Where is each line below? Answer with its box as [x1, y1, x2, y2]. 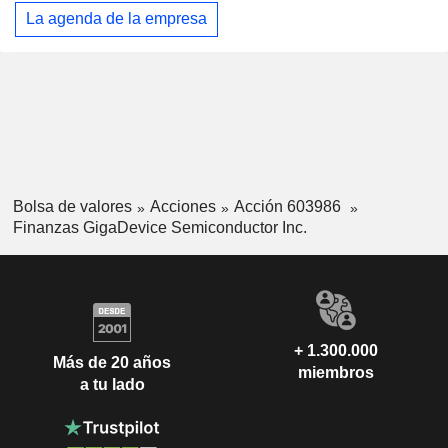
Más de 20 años [53, 354, 171, 372]
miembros [298, 363, 374, 381]
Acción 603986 [233, 197, 345, 215]
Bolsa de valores [12, 197, 132, 215]
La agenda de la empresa [26, 10, 207, 28]
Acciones [149, 197, 216, 215]
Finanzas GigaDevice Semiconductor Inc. [12, 218, 307, 236]
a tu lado [79, 376, 145, 394]
